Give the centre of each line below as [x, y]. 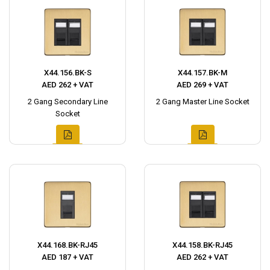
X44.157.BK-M [202, 72]
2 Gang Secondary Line [67, 101]
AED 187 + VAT [67, 257]
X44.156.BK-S [67, 72]
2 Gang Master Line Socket [202, 101]
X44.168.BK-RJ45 [67, 245]
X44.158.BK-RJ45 [202, 245]
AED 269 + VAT [202, 84]
